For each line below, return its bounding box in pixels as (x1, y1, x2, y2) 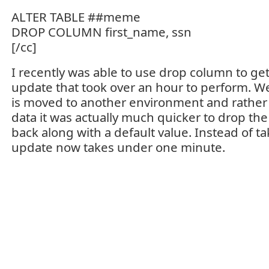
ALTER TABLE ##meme (11, 8, 141, 25)
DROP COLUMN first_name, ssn (11, 23, 192, 40)
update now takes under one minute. (11, 139, 225, 156)
